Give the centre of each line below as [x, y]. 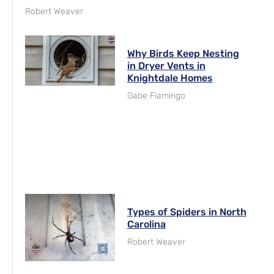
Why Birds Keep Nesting [183, 53]
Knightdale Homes [170, 78]
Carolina [146, 224]
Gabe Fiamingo [156, 95]
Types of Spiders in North [187, 212]
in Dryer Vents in [166, 65]
